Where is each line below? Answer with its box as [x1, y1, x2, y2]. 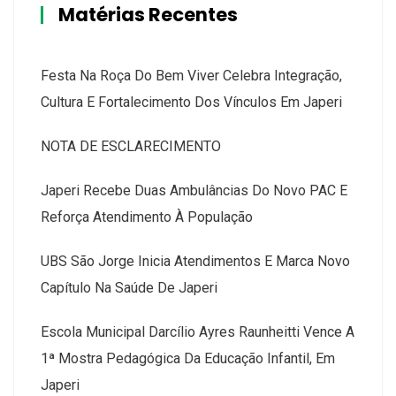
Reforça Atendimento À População [41, 209, 253, 226]
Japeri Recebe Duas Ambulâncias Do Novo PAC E [41, 182, 347, 200]
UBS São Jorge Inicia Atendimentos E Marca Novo [41, 253, 350, 270]
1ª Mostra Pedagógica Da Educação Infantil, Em [41, 350, 335, 368]
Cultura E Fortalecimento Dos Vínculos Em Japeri [41, 94, 342, 111]
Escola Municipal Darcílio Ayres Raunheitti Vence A [41, 324, 354, 341]
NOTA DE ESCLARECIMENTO [41, 138, 221, 156]
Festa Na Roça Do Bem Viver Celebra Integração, [41, 67, 342, 85]
